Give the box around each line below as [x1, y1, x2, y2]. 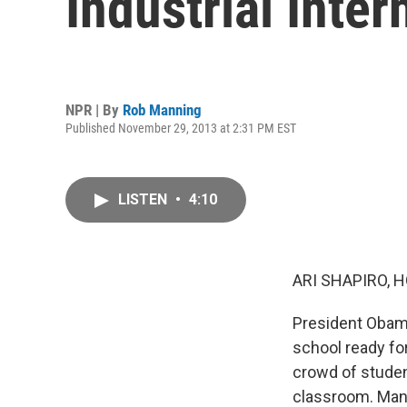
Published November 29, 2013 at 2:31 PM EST [65, 120, 296, 135]
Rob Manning [123, 100, 202, 119]
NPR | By [65, 100, 123, 119]
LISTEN [118, 191, 171, 208]
